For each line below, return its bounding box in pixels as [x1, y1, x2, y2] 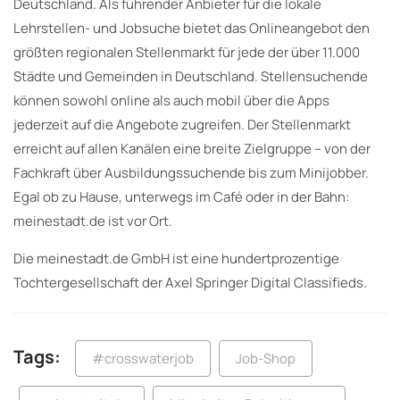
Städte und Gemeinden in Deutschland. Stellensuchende [13, 66, 368, 86]
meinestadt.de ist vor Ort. [13, 211, 172, 230]
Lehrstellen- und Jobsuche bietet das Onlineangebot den [13, 18, 370, 37]
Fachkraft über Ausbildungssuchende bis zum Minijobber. [13, 162, 369, 182]
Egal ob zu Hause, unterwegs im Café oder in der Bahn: [13, 187, 349, 206]
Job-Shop [236, 348, 296, 368]
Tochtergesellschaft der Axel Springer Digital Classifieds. [13, 272, 367, 292]
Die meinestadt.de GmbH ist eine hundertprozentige [13, 248, 339, 268]
